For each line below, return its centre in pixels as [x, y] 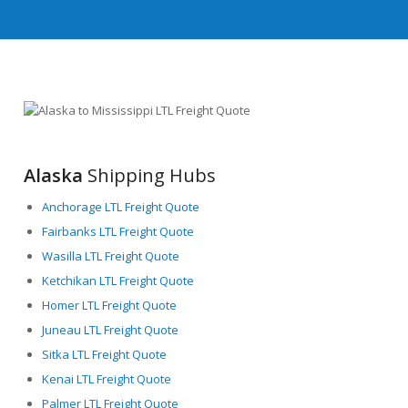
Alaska [54, 175]
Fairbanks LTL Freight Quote [118, 231]
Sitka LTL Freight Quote [105, 354]
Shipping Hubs [150, 175]
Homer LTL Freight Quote [110, 305]
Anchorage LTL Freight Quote [121, 206]
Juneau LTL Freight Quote [111, 329]
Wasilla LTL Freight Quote [111, 255]
